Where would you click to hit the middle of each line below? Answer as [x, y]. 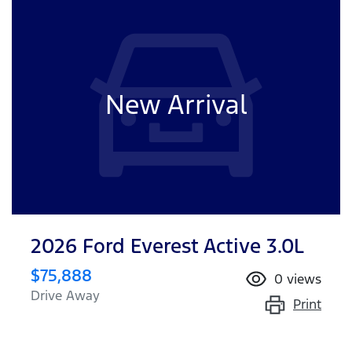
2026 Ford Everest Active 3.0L [167, 246]
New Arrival [176, 104]
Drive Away [65, 295]
